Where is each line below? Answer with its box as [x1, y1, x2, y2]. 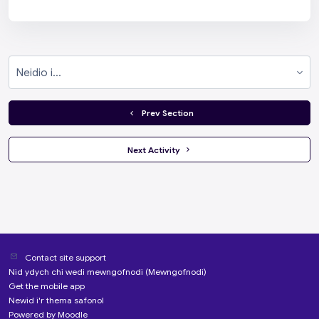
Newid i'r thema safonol [9, 295, 104, 305]
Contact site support [25, 252, 106, 263]
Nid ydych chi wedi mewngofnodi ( [9, 266, 148, 277]
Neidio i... [135, 73, 182, 88]
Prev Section [141, 108, 194, 119]
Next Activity [127, 144, 182, 155]
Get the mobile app [9, 281, 85, 291]
